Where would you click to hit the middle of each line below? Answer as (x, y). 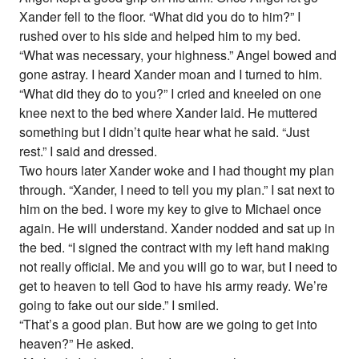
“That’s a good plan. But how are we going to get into (169, 325)
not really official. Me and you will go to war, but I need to (179, 267)
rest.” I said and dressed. (89, 151)
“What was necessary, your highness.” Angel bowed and (178, 55)
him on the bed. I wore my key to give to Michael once (171, 209)
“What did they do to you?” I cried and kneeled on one (171, 94)
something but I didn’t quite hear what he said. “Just (165, 132)
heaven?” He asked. (77, 344)
